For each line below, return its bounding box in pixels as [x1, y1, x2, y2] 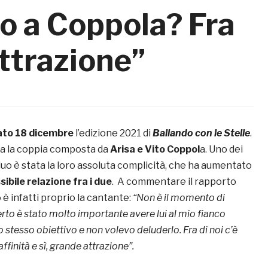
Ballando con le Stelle [153, 127, 250, 139]
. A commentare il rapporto [112, 176, 236, 188]
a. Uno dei [200, 144, 243, 156]
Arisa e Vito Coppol [110, 144, 200, 156]
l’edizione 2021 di [74, 127, 153, 139]
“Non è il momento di [133, 192, 225, 204]
